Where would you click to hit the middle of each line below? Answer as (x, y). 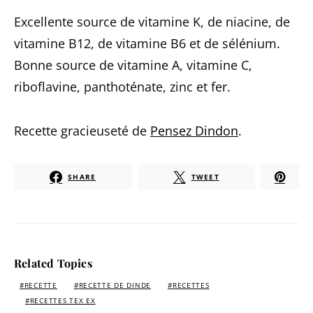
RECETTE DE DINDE (115, 285)
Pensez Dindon (194, 131)
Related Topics (53, 263)
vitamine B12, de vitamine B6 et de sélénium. (147, 43)
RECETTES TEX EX (63, 301)
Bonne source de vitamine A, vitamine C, (133, 65)
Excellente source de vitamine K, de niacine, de (152, 22)
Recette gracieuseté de (82, 131)
